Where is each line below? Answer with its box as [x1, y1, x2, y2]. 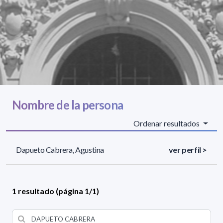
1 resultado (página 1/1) [12, 186, 99, 196]
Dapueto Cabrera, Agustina [16, 145, 104, 155]
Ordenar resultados [133, 118, 202, 128]
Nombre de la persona [12, 98, 123, 112]
